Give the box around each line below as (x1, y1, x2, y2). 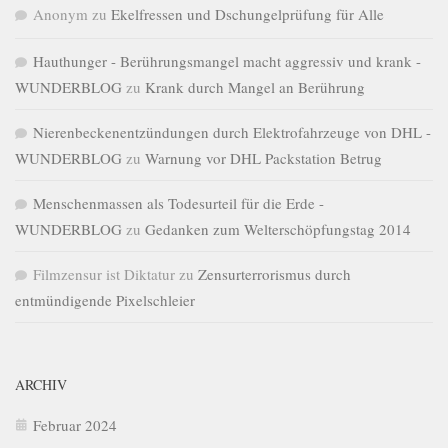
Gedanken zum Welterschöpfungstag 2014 (145, 218, 411, 239)
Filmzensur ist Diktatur (33, 263, 175, 284)
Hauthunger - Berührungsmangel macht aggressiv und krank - (33, 50, 421, 71)
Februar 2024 (33, 414, 117, 435)
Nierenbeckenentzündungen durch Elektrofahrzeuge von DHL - (33, 121, 431, 142)
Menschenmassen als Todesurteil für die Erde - (33, 192, 324, 213)
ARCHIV (15, 374, 67, 394)
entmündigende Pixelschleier (15, 289, 195, 310)
